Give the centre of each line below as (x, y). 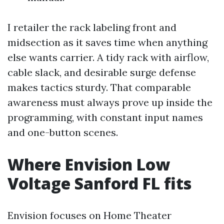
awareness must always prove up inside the (110, 102)
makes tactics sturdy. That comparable (99, 87)
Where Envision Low (89, 164)
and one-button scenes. (63, 132)
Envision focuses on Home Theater (89, 215)
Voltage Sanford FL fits (99, 183)
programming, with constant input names (105, 117)
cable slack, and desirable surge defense (102, 72)
